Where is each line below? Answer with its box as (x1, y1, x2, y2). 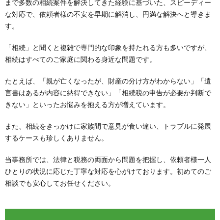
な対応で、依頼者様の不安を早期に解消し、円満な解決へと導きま (5, 10, 211, 19)
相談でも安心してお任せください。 (5, 179, 115, 188)
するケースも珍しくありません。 (5, 134, 108, 142)
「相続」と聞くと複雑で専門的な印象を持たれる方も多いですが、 (5, 43, 211, 52)
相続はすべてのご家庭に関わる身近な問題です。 (5, 55, 156, 64)
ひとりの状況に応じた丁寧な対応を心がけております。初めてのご (5, 167, 211, 176)
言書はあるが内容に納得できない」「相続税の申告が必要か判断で (5, 88, 211, 97)
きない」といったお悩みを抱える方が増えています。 (5, 100, 170, 109)
